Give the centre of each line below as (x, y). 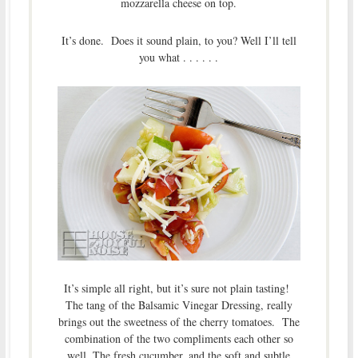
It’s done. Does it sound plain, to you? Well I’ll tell (179, 41)
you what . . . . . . (179, 58)
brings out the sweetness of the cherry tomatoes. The (179, 321)
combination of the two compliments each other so (179, 338)
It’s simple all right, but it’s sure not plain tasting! (179, 288)
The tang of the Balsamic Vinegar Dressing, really (179, 304)
